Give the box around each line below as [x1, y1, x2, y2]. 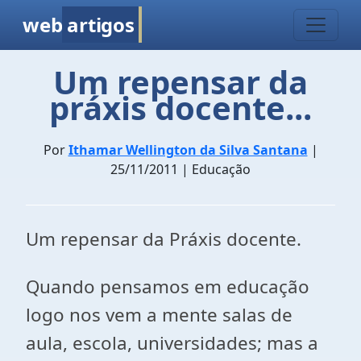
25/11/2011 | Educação [110, 160, 251, 178]
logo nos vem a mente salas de [26, 302, 293, 327]
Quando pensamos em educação [26, 274, 309, 299]
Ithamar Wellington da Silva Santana [68, 141, 308, 159]
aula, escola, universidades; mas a [26, 330, 318, 355]
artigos [67, 11, 135, 38]
